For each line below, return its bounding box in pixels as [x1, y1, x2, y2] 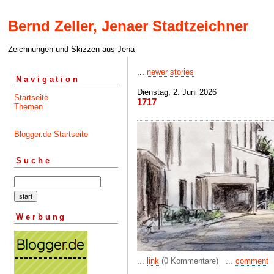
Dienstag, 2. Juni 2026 [137, 87, 217, 97]
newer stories [147, 67, 194, 76]
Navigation [16, 74, 80, 84]
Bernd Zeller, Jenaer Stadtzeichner [8, 18, 248, 35]
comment [235, 256, 268, 265]
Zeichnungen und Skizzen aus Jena [8, 45, 135, 54]
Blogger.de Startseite [14, 129, 88, 139]
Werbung [16, 212, 67, 221]
